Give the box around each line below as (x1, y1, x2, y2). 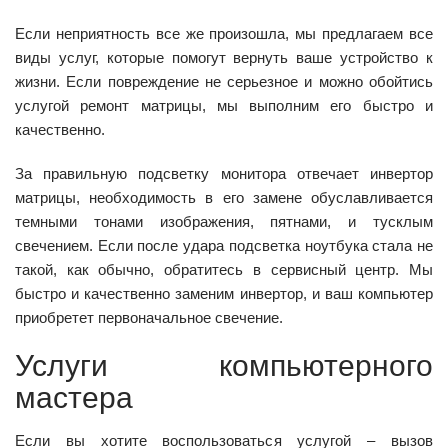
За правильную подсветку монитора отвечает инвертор (15, 164, 433, 182)
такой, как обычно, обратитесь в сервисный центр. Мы (15, 260, 433, 278)
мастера (15, 379, 133, 416)
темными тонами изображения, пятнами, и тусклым (15, 212, 433, 230)
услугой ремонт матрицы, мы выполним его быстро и (15, 96, 433, 114)
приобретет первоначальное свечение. (15, 308, 283, 326)
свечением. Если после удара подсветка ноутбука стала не (15, 236, 433, 254)
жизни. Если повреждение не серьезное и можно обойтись (15, 72, 433, 90)
